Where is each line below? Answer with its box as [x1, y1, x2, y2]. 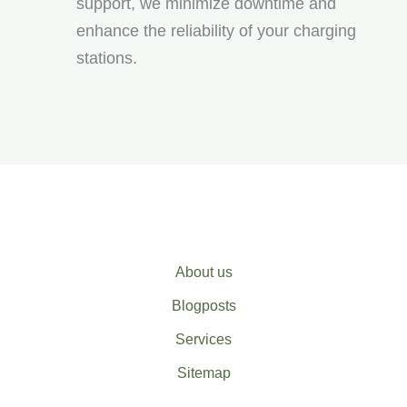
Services [175, 332, 232, 347]
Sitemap [176, 365, 231, 381]
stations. [76, 49, 137, 67]
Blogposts [171, 298, 236, 313]
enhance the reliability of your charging [76, 22, 356, 40]
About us [174, 264, 233, 280]
